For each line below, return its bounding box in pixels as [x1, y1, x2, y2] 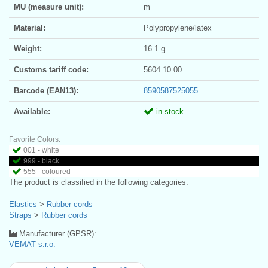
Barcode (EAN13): [14, 86, 78, 95]
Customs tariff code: [14, 65, 89, 74]
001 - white [23, 145, 59, 154]
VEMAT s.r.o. [9, 239, 56, 249]
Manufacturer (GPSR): [17, 229, 96, 238]
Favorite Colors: [9, 135, 60, 144]
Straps [9, 210, 32, 220]
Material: [14, 23, 45, 32]
